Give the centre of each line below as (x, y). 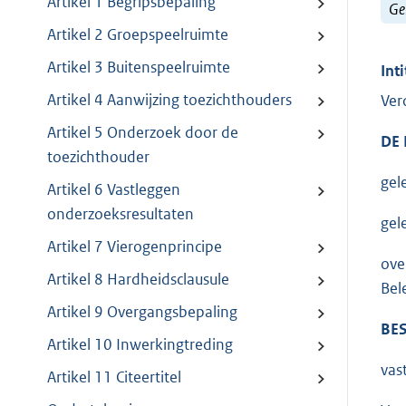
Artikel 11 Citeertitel (114, 377)
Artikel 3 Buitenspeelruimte (139, 68)
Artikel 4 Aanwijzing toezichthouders (169, 100)
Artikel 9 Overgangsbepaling (142, 312)
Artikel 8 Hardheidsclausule (138, 280)
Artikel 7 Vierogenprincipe (135, 247)
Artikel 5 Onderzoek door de (143, 133)
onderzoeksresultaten (121, 214)
